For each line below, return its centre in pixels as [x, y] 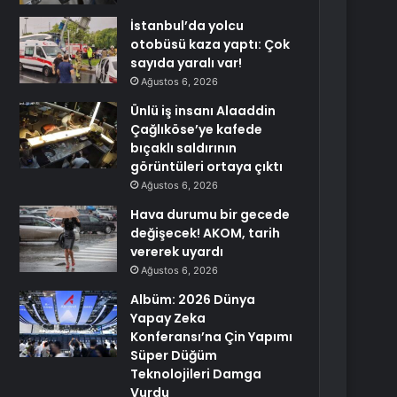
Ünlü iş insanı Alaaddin [203, 111]
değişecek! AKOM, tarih [206, 233]
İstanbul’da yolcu [187, 26]
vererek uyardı [177, 252]
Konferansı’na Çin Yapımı [212, 337]
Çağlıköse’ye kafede [197, 129]
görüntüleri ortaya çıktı [207, 167]
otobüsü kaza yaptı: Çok [210, 44]
